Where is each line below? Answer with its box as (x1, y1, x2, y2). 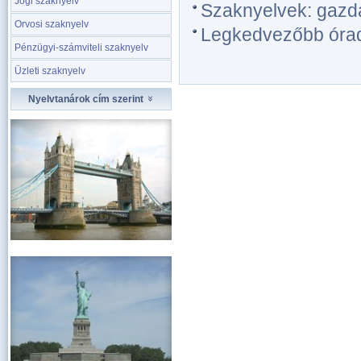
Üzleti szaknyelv (15, 65, 85, 77)
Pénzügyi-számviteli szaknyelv (15, 42, 148, 53)
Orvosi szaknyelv (15, 19, 89, 30)
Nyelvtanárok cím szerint (27, 93, 146, 105)
